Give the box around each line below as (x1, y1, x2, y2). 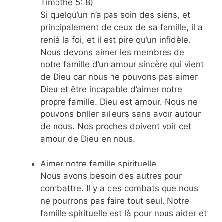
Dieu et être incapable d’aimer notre (40, 84, 182, 94)
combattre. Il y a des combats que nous (40, 183, 198, 194)
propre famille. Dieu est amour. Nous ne (40, 96, 198, 107)
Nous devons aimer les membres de (40, 47, 184, 57)
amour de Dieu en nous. (40, 133, 135, 144)
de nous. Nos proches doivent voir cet (40, 121, 191, 131)
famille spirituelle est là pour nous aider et (40, 208, 207, 219)
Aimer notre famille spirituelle (40, 159, 156, 169)
